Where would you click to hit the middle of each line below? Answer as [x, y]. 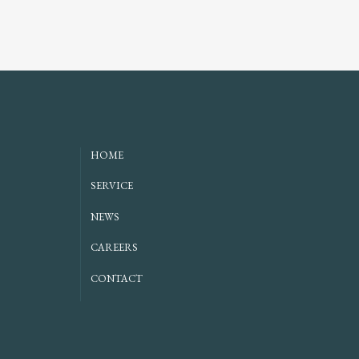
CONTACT [117, 278]
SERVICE [112, 186]
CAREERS [114, 248]
